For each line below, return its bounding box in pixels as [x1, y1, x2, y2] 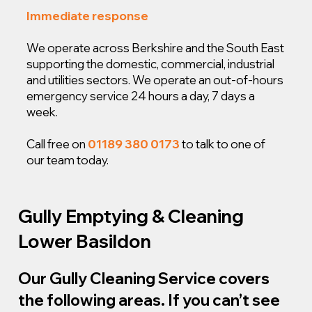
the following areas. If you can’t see [17, 289, 280, 310]
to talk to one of [180, 136, 266, 151]
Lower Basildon [17, 230, 151, 253]
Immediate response [26, 8, 149, 23]
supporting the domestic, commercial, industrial [26, 56, 275, 71]
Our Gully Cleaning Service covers [17, 267, 270, 288]
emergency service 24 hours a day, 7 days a [26, 88, 256, 103]
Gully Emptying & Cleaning [17, 205, 244, 228]
